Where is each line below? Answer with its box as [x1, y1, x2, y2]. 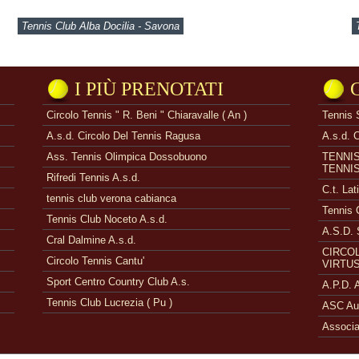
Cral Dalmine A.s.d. [46, 234, 136, 246]
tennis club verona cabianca [46, 192, 176, 204]
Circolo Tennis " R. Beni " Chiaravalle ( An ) [46, 109, 247, 121]
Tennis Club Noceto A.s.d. [46, 213, 167, 225]
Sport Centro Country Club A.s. [46, 276, 190, 288]
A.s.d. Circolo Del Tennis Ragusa [46, 130, 200, 142]
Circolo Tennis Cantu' [46, 255, 144, 267]
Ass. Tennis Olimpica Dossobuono [46, 151, 207, 163]
